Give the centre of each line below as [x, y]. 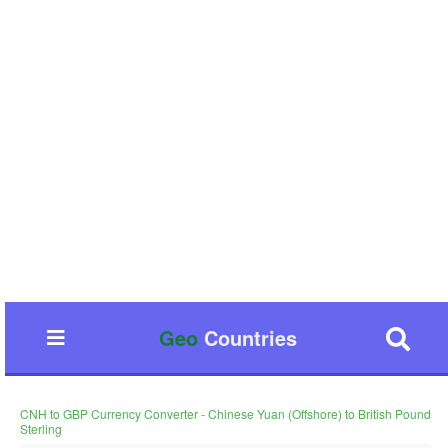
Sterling [41, 428]
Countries [247, 337]
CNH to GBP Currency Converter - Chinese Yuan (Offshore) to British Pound [225, 413]
